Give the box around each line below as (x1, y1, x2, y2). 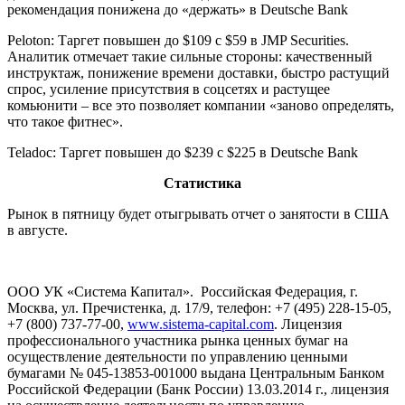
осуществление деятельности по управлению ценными (7, 349, 348, 365)
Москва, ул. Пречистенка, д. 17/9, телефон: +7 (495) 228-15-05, (7, 300, 391, 316)
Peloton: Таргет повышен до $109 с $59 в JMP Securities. (7, 33, 349, 49)
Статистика (164, 175, 241, 192)
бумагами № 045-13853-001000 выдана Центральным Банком (7, 365, 384, 381)
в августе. (7, 222, 68, 239)
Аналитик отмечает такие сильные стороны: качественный (7, 49, 372, 65)
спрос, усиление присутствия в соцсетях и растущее (7, 81, 330, 98)
